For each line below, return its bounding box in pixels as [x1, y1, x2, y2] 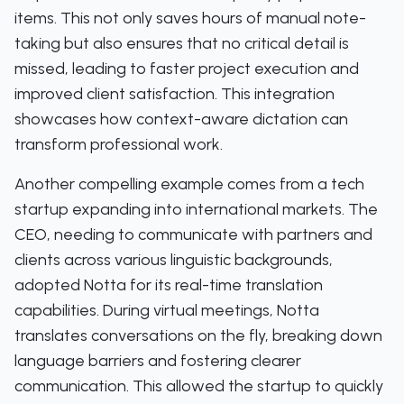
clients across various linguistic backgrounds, [14, 250, 333, 270]
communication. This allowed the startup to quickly [14, 376, 383, 396]
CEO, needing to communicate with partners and [14, 225, 372, 244]
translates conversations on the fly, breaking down [14, 326, 382, 345]
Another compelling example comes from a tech [14, 174, 364, 194]
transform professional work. [14, 134, 223, 154]
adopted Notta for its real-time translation [14, 275, 323, 295]
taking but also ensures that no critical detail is [14, 33, 349, 53]
